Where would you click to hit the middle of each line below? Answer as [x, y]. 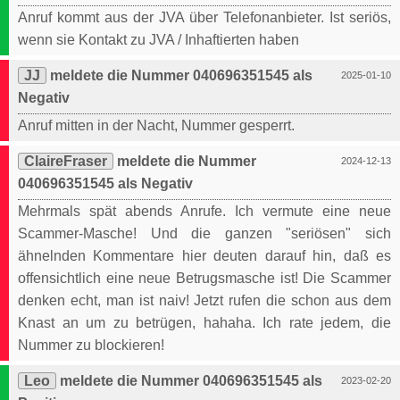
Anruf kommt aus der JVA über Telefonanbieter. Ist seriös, [204, 18]
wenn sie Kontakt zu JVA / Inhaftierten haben [158, 40]
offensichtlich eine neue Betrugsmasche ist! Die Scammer [204, 279]
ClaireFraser [66, 162]
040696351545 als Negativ [105, 184]
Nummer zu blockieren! [91, 346]
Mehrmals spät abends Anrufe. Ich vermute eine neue [204, 212]
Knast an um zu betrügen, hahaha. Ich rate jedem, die [204, 323]
